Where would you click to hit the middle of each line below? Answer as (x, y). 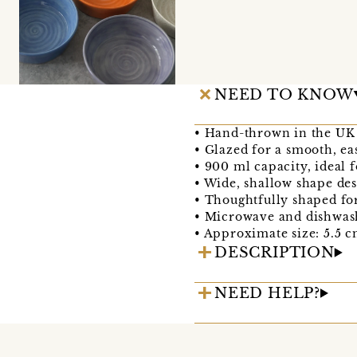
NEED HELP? (267, 293)
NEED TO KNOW (284, 94)
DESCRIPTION (275, 252)
